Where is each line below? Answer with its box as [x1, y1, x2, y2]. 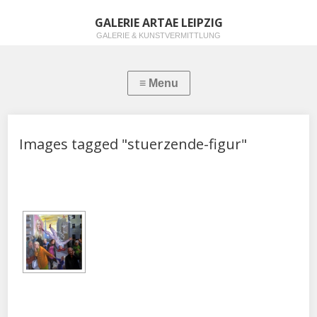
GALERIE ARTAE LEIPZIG [94, 15, 223, 30]
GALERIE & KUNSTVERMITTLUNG [96, 31, 221, 40]
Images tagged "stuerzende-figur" [19, 134, 248, 154]
